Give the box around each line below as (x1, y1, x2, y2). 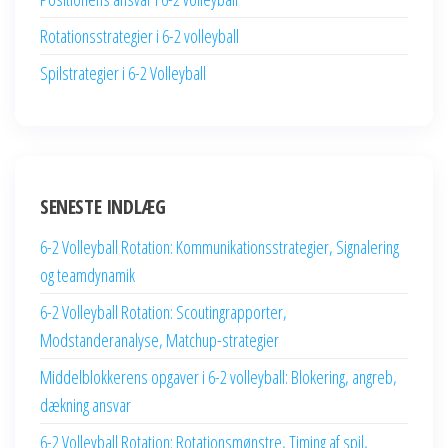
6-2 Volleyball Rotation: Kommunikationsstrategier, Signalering (40, 234, 399, 259)
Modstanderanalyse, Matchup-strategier (40, 327, 279, 352)
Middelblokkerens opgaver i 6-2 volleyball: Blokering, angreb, (40, 364, 397, 389)
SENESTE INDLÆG (40, 192, 166, 220)
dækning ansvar (40, 392, 131, 417)
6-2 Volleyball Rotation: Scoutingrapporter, (40, 299, 287, 324)
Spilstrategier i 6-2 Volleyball (40, 60, 206, 85)
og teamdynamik (40, 262, 135, 287)
